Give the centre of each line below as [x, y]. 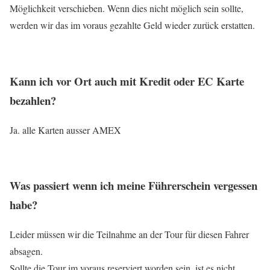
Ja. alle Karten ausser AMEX [65, 130]
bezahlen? [33, 100]
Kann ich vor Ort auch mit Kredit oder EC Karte [127, 81]
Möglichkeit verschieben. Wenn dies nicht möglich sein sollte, [127, 8]
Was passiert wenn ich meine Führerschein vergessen [133, 186]
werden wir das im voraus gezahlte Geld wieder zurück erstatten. [132, 25]
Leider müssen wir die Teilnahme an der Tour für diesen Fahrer [129, 234]
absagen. [26, 251]
